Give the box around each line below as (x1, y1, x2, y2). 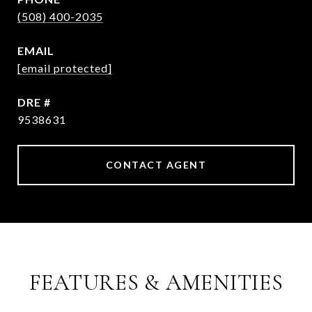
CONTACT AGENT (105, 159, 207, 171)
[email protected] (17, 61, 112, 75)
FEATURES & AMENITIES (29, 269, 283, 297)
